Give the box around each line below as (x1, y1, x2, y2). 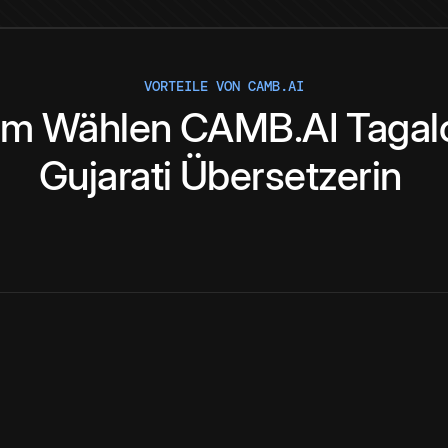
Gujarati (38, 151, 172, 201)
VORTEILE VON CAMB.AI (144, 77, 304, 96)
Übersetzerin (179, 151, 402, 201)
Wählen (41, 103, 172, 153)
